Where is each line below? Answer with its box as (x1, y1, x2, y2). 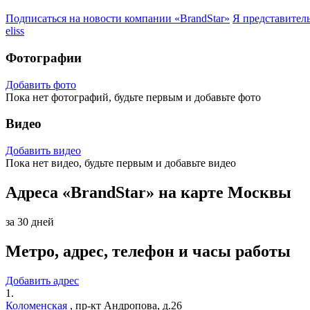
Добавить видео (6, 145, 81, 157)
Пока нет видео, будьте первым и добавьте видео (6, 157, 236, 170)
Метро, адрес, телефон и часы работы (6, 241, 291, 260)
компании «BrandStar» (125, 12, 230, 25)
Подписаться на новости (6, 12, 125, 25)
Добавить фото (6, 78, 76, 91)
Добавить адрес (6, 274, 79, 286)
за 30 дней (6, 215, 54, 228)
